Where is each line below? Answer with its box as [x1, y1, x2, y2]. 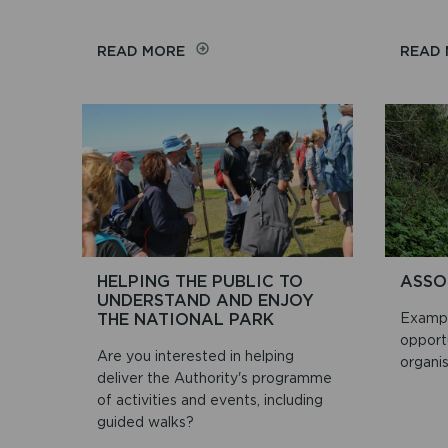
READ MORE [96, 43, 185, 60]
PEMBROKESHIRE [183, 80, 307, 97]
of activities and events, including [96, 391, 323, 408]
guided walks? [96, 413, 194, 430]
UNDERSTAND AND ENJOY [96, 290, 314, 309]
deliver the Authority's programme [96, 369, 332, 386]
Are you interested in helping [96, 347, 294, 364]
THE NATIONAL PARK [96, 309, 274, 328]
